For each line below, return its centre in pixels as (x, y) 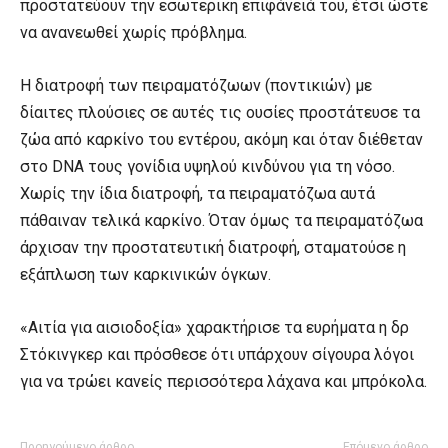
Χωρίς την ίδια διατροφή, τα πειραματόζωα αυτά (197, 193)
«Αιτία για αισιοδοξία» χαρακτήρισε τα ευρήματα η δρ (214, 327)
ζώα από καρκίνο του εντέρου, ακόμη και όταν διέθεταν (221, 139)
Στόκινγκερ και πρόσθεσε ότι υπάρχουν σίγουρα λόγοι (217, 354)
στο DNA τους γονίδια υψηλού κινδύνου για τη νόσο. (207, 166)
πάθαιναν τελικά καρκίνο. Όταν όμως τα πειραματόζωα (221, 220)
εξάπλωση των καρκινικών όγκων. (145, 274)
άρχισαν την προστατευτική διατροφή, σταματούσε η (213, 247)
